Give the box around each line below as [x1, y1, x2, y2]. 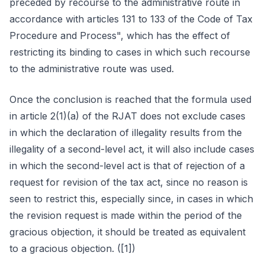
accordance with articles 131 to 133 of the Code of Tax [9, 13, 253, 25]
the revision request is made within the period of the [9, 209, 242, 221]
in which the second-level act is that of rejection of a [9, 160, 245, 172]
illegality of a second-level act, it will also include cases [9, 143, 254, 155]
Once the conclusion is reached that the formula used [9, 93, 251, 105]
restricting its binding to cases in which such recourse [9, 46, 250, 58]
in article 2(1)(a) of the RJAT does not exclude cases [9, 110, 245, 122]
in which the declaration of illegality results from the [9, 127, 242, 138]
